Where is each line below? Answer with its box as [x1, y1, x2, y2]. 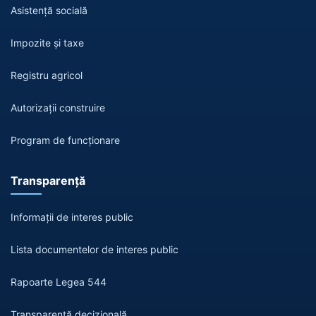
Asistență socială [11, 4, 87, 16]
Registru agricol [11, 68, 83, 81]
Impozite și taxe [11, 36, 84, 49]
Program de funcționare [11, 133, 120, 146]
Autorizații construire [11, 101, 105, 114]
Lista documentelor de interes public [11, 243, 178, 255]
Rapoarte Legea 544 [11, 275, 107, 288]
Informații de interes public [11, 210, 133, 223]
